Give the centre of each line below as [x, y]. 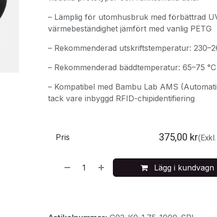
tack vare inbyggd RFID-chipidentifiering [121, 98]
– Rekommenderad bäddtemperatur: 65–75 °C [132, 67]
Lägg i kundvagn [183, 168]
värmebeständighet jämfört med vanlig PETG [130, 29]
